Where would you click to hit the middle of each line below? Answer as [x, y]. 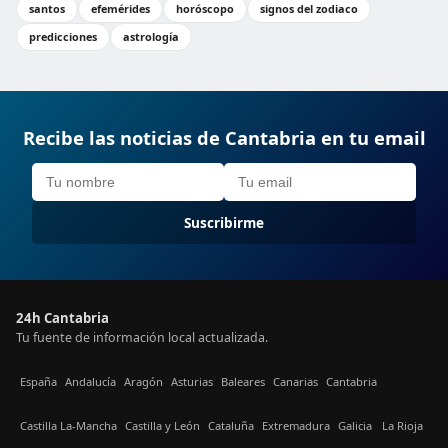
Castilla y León [162, 425]
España [38, 381]
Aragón [143, 381]
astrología [151, 36]
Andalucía [90, 381]
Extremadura [296, 425]
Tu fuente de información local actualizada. [142, 337]
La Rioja [402, 425]
